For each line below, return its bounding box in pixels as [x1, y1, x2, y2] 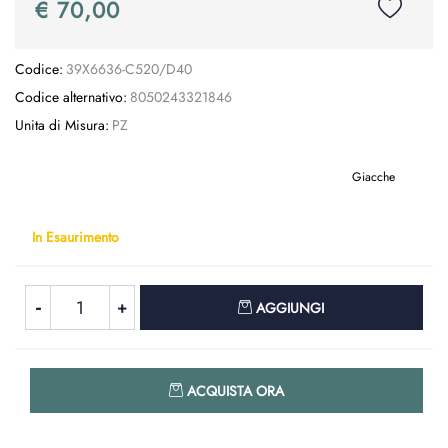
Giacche [352, 167, 395, 186]
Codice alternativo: [15, 87, 127, 107]
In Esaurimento [32, 226, 119, 246]
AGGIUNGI [256, 298, 325, 318]
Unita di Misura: [15, 115, 109, 135]
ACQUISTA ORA [187, 381, 284, 401]
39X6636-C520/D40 [65, 59, 192, 79]
